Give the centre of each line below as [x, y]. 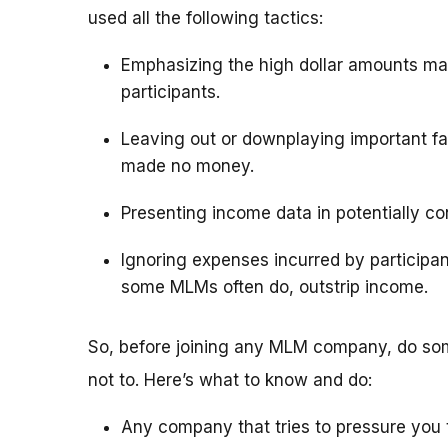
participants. [170, 92]
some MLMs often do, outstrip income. [274, 287]
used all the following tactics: [205, 18]
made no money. [187, 166]
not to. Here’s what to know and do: [230, 380]
